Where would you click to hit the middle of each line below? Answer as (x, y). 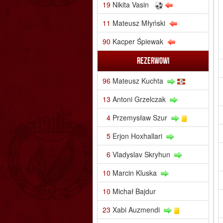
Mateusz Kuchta (138, 80)
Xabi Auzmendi (136, 209)
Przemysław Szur (140, 117)
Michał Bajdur (134, 191)
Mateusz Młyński (139, 23)
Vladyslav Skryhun (141, 154)
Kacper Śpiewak (138, 41)
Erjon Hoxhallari (137, 136)
